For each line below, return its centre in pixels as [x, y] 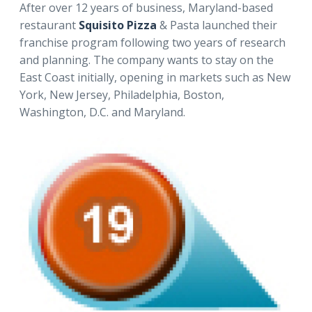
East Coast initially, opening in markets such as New [155, 78]
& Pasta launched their [217, 25]
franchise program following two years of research [153, 43]
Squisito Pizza [118, 25]
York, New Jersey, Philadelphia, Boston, [122, 95]
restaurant [49, 25]
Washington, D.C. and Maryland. [102, 112]
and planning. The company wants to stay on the [147, 60]
